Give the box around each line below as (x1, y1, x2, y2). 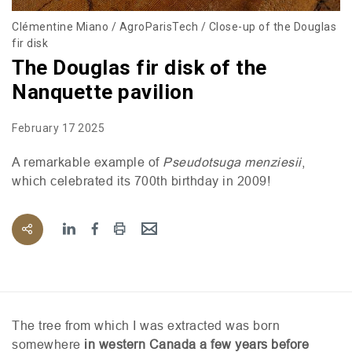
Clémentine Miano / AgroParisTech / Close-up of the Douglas (12, 20, 336, 33)
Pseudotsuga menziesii (163, 154, 302, 169)
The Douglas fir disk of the (12, 55, 267, 79)
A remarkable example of (12, 154, 163, 169)
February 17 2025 (12, 121, 104, 134)
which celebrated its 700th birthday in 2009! (12, 173, 270, 188)
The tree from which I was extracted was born (12, 317, 280, 332)
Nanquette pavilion (12, 79, 193, 104)
